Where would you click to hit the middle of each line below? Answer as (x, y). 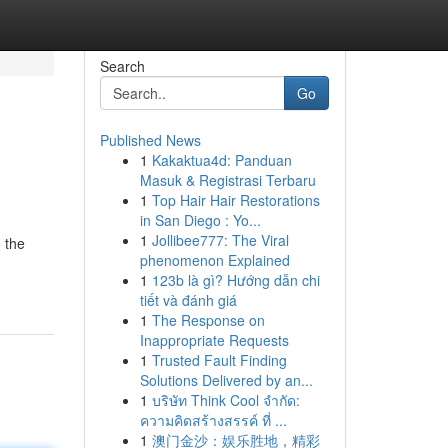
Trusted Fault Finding (219, 360)
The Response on (208, 320)
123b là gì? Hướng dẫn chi (235, 280)
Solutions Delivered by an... (226, 380)
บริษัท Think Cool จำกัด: (225, 400)
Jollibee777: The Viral (220, 240)
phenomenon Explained (214, 260)
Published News (150, 140)
